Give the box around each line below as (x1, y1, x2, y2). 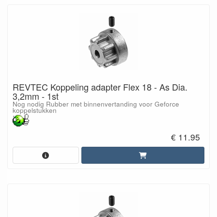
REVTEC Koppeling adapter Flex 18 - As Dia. (13, 80, 187, 93)
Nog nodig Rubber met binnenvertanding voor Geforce (13, 99, 179, 109)
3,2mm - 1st (13, 90, 59, 103)
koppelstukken (13, 106, 57, 115)
